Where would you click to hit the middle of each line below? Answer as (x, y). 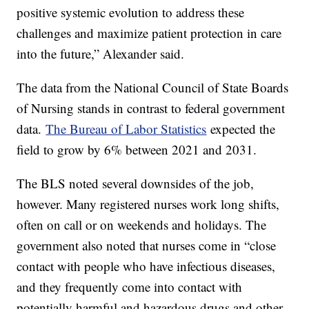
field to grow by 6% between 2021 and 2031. (139, 150)
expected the (241, 129)
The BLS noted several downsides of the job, (136, 183)
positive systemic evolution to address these (131, 12)
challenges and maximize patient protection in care (149, 33)
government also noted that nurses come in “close (147, 246)
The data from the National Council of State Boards (153, 88)
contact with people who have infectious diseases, (146, 266)
